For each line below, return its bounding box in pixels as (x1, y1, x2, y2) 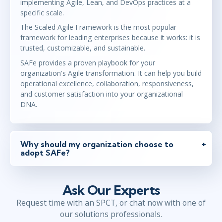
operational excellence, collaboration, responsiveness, (20, 79, 194, 89)
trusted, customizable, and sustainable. (20, 43, 147, 53)
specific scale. (20, 7, 68, 17)
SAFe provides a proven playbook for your (20, 58, 155, 68)
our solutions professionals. (60, 208, 162, 220)
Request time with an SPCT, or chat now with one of (16, 197, 206, 208)
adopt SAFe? (20, 147, 70, 158)
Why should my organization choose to (20, 139, 173, 149)
